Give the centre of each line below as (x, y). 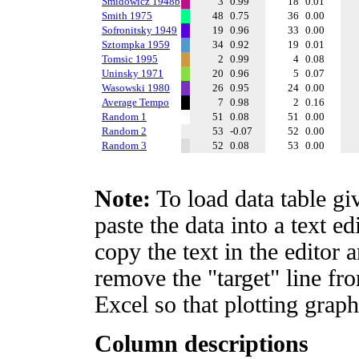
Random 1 (124, 117)
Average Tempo (135, 102)
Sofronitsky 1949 (139, 30)
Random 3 (124, 145)
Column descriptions (202, 344)
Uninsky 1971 (133, 73)
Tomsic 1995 (130, 59)
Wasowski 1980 (136, 88)
